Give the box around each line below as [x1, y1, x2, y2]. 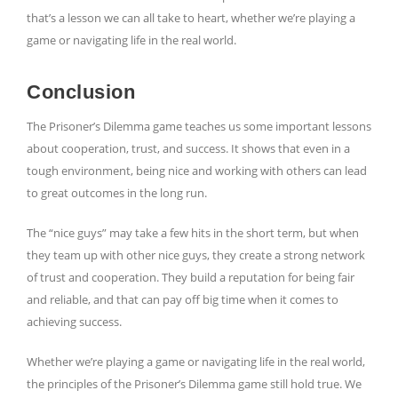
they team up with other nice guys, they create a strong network [27, 247, 365, 264]
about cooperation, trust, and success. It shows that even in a [27, 140, 350, 157]
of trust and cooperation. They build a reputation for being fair [27, 269, 354, 286]
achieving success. [27, 314, 122, 330]
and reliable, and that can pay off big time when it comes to [27, 291, 338, 308]
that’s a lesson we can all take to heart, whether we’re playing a [27, 10, 355, 27]
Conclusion [27, 81, 135, 104]
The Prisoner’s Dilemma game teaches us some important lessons [27, 118, 371, 135]
